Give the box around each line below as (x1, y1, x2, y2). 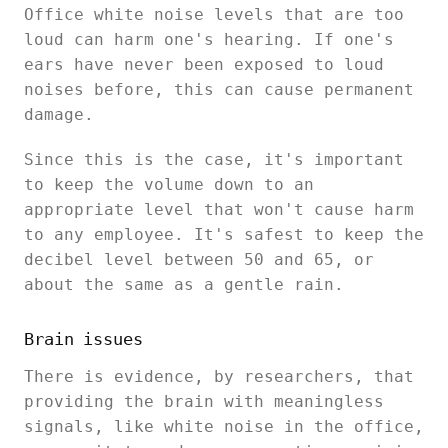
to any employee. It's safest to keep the (24, 225, 424, 244)
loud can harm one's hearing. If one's (24, 30, 394, 49)
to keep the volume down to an (24, 175, 314, 194)
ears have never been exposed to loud (24, 55, 384, 74)
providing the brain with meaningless (24, 392, 384, 411)
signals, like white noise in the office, (24, 417, 424, 436)
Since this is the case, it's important (24, 150, 404, 169)
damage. (24, 105, 94, 124)
